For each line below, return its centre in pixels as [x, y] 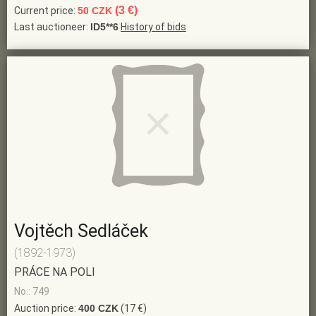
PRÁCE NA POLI [55, 272]
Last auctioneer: [52, 27]
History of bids [153, 27]
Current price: [46, 11]
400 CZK [98, 309]
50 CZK [96, 11]
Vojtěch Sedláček [81, 231]
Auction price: [46, 309]
